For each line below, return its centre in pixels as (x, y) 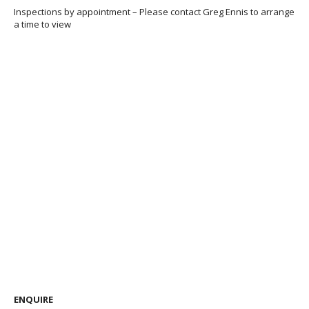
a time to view (42, 24)
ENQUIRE (33, 299)
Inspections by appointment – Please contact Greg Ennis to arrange (154, 12)
